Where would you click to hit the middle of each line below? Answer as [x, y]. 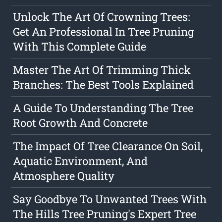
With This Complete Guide [80, 47]
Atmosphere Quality [64, 176]
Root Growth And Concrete [81, 123]
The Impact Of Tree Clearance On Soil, [108, 146]
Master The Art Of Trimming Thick [102, 70]
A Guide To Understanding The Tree [103, 108]
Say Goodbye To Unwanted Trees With [110, 199]
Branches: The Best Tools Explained [104, 85]
